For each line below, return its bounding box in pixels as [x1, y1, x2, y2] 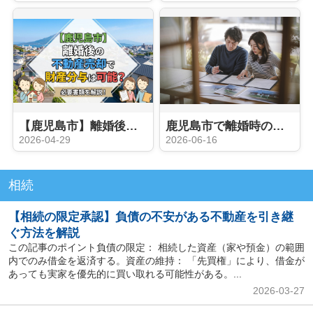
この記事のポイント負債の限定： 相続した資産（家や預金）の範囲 [8, 242, 305, 254]
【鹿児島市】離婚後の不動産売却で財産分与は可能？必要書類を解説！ [125, 119, 138, 133]
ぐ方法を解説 [8, 226, 80, 240]
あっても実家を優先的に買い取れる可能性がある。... [8, 268, 242, 280]
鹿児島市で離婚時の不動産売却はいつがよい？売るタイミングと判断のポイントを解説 [272, 119, 284, 133]
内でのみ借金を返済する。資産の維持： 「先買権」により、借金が [8, 255, 305, 267]
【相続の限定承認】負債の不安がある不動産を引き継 [8, 210, 293, 224]
